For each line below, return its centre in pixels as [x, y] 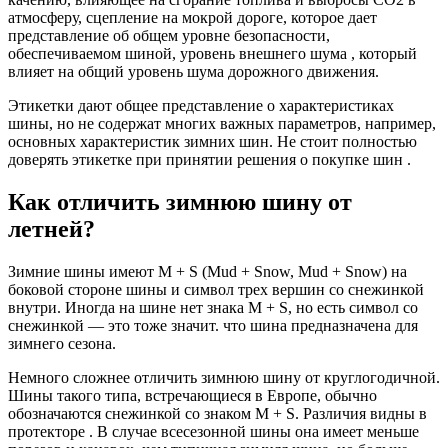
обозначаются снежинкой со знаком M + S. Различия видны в [217, 413]
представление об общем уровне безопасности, [169, 36]
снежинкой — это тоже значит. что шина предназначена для [213, 325]
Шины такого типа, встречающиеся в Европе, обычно [192, 395]
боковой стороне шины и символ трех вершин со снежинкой [216, 289]
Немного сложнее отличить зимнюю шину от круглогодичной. [224, 377]
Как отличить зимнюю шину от [180, 202]
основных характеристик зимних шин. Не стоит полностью [212, 142]
